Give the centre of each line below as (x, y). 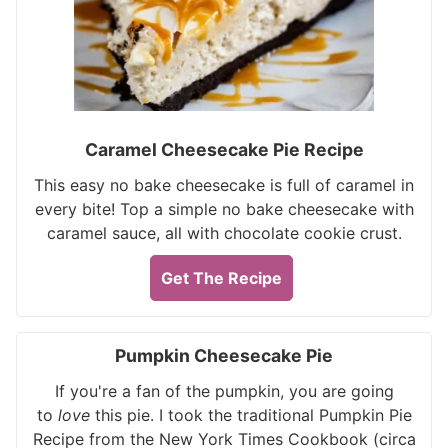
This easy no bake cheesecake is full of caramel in (224, 185)
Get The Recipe (221, 278)
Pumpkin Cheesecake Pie (224, 355)
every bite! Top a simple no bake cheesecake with (224, 209)
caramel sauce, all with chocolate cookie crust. (224, 233)
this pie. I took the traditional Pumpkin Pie (250, 415)
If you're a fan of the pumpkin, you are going (224, 391)
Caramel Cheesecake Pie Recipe (224, 149)
